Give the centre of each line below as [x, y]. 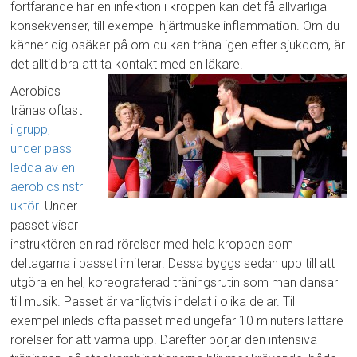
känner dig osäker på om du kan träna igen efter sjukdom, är [178, 45]
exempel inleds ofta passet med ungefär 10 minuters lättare [177, 321]
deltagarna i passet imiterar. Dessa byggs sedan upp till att [173, 264]
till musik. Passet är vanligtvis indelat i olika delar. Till [154, 302]
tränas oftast [47, 111]
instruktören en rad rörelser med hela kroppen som [152, 245]
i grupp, [31, 130]
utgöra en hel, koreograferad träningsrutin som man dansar [175, 283]
